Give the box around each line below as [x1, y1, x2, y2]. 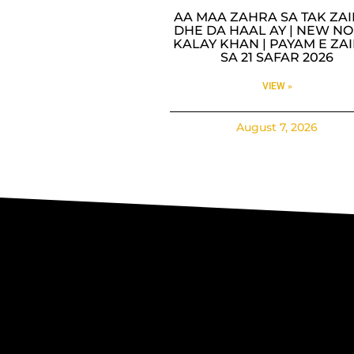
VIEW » [262, 80, 292, 92]
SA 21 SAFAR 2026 [220, 49, 334, 65]
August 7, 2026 [236, 119, 318, 134]
